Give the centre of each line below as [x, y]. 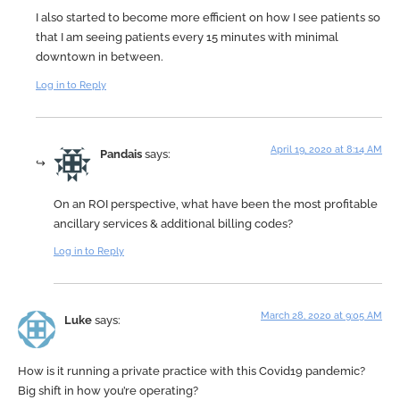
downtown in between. [100, 57]
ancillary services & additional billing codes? [173, 223]
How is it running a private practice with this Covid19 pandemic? [192, 371]
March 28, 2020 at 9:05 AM [321, 316]
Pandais [121, 154]
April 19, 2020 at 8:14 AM [326, 149]
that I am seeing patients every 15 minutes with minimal [187, 37]
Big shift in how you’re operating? [108, 390]
